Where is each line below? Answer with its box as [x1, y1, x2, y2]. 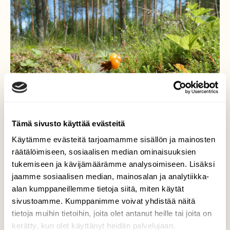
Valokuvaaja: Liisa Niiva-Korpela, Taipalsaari [25, 206, 205, 218]
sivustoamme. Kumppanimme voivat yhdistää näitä [12, 197, 195, 206]
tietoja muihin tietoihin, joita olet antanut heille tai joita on [12, 209, 212, 218]
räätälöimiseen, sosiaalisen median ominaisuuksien [12, 147, 196, 157]
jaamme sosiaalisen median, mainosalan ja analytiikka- [12, 172, 209, 181]
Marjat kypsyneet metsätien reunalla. [28, 184, 202, 196]
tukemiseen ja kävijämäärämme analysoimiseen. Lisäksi [12, 160, 215, 169]
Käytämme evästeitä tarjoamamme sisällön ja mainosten [12, 135, 215, 144]
